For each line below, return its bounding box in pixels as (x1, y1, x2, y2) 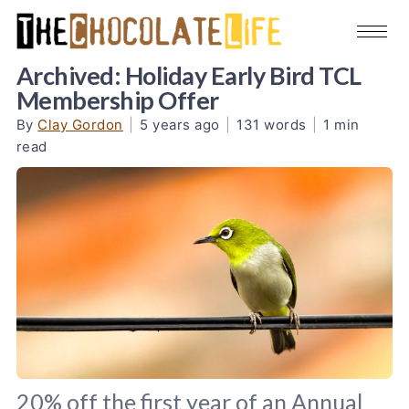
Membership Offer (16, 84, 219, 115)
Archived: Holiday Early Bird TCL (16, 59, 362, 90)
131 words (236, 115, 307, 133)
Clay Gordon (37, 115, 123, 133)
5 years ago (140, 115, 220, 133)
